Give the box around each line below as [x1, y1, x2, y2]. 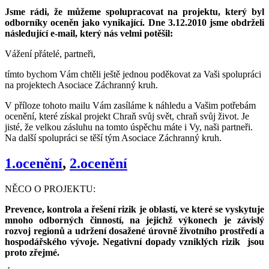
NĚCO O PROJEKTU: [5, 183, 95, 194]
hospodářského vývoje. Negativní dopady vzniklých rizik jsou [5, 236, 264, 247]
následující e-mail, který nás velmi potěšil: [5, 28, 173, 38]
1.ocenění [5, 155, 62, 171]
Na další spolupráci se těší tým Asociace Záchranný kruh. [5, 132, 222, 143]
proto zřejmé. [5, 247, 59, 258]
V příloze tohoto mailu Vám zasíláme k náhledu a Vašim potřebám [5, 100, 256, 110]
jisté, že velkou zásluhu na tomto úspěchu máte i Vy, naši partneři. [5, 121, 253, 132]
